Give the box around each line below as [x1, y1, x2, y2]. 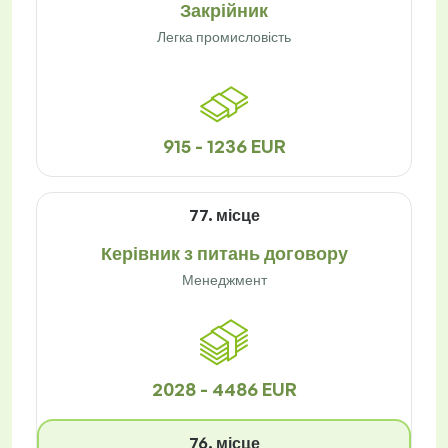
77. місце [188, 205, 260, 226]
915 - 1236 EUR [162, 135, 286, 158]
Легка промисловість [157, 28, 291, 46]
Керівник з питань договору [100, 242, 348, 265]
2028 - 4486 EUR [151, 378, 297, 401]
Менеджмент [181, 271, 267, 289]
